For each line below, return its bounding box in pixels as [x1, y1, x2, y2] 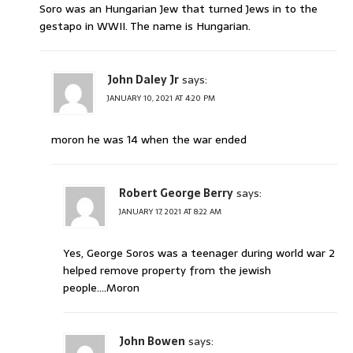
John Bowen [119, 333, 185, 351]
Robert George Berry [119, 184, 233, 203]
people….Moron [63, 279, 139, 297]
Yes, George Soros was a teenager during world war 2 [63, 244, 335, 262]
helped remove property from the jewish [63, 262, 271, 280]
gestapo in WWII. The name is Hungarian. [39, 17, 251, 35]
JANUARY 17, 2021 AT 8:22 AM [119, 205, 221, 219]
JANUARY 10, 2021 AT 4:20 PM [107, 91, 215, 106]
